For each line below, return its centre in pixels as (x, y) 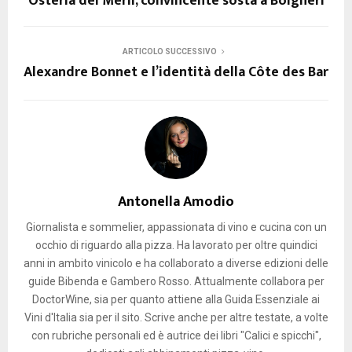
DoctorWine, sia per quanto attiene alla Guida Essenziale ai (176, 299)
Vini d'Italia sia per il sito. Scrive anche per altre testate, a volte (176, 317)
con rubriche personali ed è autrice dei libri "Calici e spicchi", (176, 335)
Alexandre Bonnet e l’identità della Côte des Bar (176, 72)
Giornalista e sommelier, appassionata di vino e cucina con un (176, 227)
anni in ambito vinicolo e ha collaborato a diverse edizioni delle (176, 263)
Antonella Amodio (176, 202)
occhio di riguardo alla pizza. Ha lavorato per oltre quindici (176, 245)
